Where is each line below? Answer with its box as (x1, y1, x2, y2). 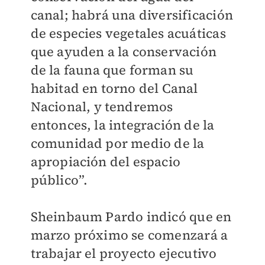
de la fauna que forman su (30, 61, 194, 79)
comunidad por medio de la (30, 134, 205, 152)
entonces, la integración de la (30, 116, 215, 134)
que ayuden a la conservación (30, 43, 217, 60)
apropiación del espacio (30, 153, 181, 170)
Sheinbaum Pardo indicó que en (30, 208, 232, 225)
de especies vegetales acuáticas (30, 24, 226, 42)
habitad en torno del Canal (30, 79, 198, 97)
